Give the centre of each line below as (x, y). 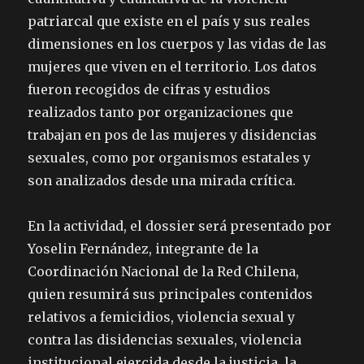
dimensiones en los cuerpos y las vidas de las (178, 43)
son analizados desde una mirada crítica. (162, 180)
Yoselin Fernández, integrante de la (143, 248)
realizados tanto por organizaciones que (161, 112)
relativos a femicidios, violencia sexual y (162, 316)
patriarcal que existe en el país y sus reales (169, 21)
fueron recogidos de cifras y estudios (149, 89)
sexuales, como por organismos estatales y (169, 157)
